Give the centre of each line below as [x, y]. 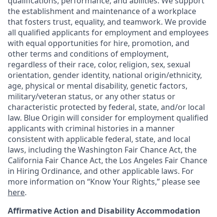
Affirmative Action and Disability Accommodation [104, 211]
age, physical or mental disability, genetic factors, [98, 86]
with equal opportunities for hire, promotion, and [99, 43]
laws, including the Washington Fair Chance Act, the [102, 150]
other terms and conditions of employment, [88, 54]
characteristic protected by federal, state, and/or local [106, 107]
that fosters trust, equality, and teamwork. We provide [107, 22]
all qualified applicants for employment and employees [108, 32]
